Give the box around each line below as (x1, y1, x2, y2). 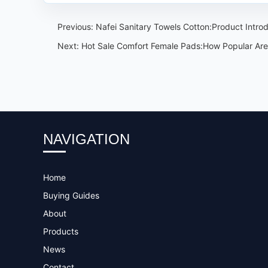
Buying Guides (43, 190, 99, 200)
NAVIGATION (43, 131, 130, 147)
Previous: (57, 22, 96, 32)
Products (43, 226, 78, 236)
